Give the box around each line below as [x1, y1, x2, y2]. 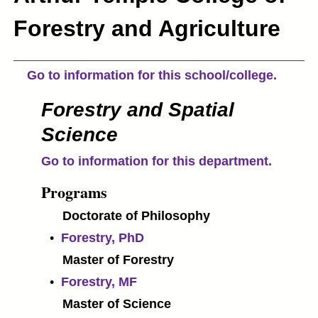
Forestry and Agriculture [13, 16, 280, 41]
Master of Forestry [62, 253, 174, 267]
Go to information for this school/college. [27, 68, 277, 82]
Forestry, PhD [61, 231, 144, 245]
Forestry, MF [61, 275, 137, 289]
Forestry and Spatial [41, 99, 234, 121]
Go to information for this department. [41, 154, 272, 168]
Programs [41, 180, 107, 204]
